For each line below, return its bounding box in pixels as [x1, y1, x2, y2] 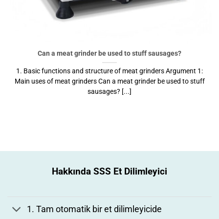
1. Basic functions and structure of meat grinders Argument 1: [16, 67, 203, 75]
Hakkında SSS [52, 165, 111, 177]
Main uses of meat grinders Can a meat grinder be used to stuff [14, 77, 205, 86]
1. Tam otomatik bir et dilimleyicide [27, 204, 162, 214]
